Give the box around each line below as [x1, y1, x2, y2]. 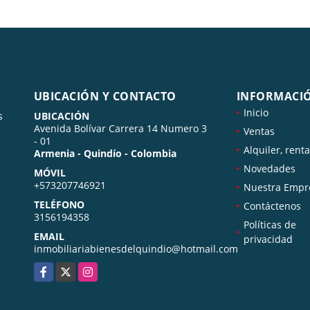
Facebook [33, 263, 77, 277]
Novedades [243, 162, 295, 176]
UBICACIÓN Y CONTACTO [33, 89, 176, 104]
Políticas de [243, 218, 296, 232]
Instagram [77, 263, 125, 277]
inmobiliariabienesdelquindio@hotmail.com [33, 242, 238, 256]
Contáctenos [243, 199, 301, 213]
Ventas [243, 125, 275, 138]
